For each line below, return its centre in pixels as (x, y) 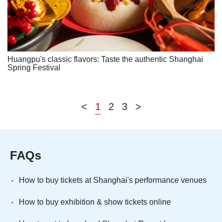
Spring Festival (34, 67)
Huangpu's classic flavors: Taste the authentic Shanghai (105, 59)
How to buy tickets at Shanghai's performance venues (113, 180)
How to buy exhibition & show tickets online (95, 202)
